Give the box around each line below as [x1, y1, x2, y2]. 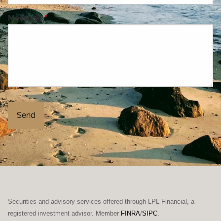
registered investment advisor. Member [8, 210, 121, 218]
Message [8, 13, 44, 23]
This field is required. [44, 13, 123, 23]
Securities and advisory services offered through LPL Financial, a [8, 198, 195, 206]
